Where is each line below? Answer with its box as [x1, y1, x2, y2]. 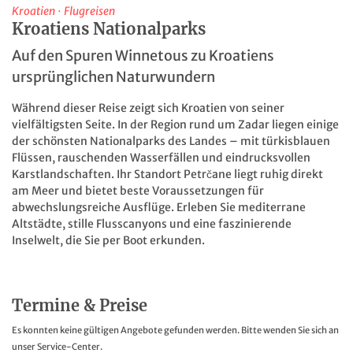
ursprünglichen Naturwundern [12, 68, 215, 87]
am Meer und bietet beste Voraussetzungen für [12, 184, 264, 199]
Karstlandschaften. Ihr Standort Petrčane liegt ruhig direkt [12, 167, 323, 182]
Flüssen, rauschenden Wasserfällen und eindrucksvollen [12, 150, 310, 165]
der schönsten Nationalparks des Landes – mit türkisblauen [12, 134, 330, 149]
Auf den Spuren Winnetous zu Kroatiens [12, 46, 274, 65]
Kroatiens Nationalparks [12, 19, 206, 39]
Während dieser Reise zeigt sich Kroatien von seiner [12, 101, 284, 116]
